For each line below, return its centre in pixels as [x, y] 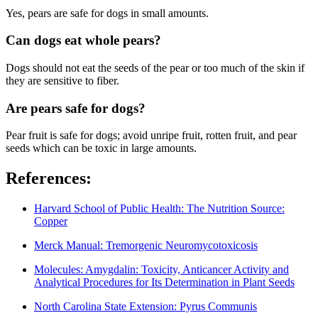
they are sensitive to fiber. [62, 80]
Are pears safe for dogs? [76, 108]
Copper [51, 221]
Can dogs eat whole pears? [83, 40]
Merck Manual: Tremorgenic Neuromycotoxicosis [146, 246]
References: [49, 179]
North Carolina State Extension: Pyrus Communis [146, 307]
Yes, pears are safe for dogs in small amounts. [107, 13]
